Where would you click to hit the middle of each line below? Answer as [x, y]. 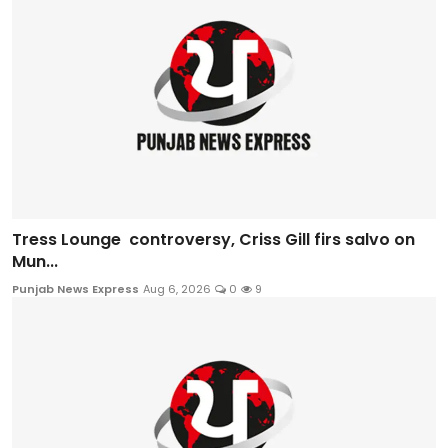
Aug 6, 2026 [177, 289]
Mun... [35, 262]
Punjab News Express [75, 289]
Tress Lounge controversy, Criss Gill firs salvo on [213, 240]
